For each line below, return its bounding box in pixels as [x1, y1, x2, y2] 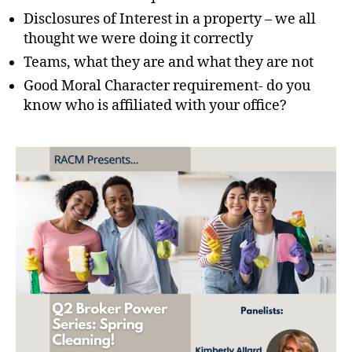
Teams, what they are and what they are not [24, 53, 313, 71]
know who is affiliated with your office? [24, 96, 287, 115]
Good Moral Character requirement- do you [24, 76, 310, 95]
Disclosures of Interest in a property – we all [24, 9, 316, 28]
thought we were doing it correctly [24, 29, 253, 48]
